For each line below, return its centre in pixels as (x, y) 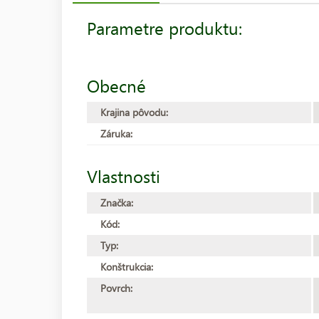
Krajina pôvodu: (134, 112)
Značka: (117, 202)
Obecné (116, 85)
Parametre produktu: (164, 27)
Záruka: (116, 133)
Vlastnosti (124, 176)
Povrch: (116, 288)
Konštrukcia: (127, 266)
